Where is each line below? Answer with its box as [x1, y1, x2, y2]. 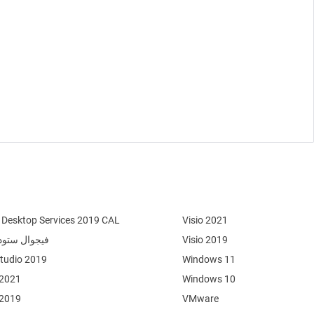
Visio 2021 [182, 214, 228, 226]
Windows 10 [182, 273, 236, 285]
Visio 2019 [182, 234, 228, 246]
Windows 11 [182, 254, 236, 266]
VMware [182, 293, 219, 305]
